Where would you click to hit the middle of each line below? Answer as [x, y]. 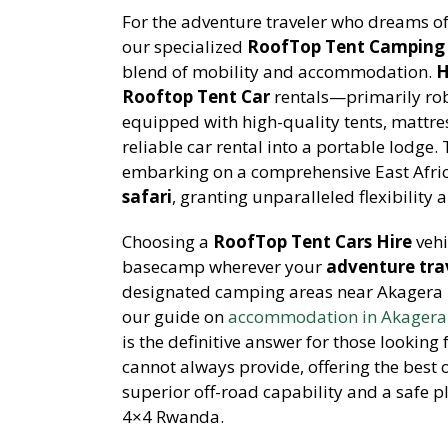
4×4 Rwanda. [173, 416]
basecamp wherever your [224, 266]
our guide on [175, 316]
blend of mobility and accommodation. [279, 71]
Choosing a [167, 241]
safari [147, 196]
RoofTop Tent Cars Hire [312, 241]
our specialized [184, 46]
